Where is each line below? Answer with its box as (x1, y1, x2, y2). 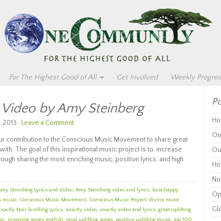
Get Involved (116, 73, 158, 81)
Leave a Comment (21, 119, 74, 127)
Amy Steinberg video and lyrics (75, 187, 149, 193)
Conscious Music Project (89, 197, 146, 203)
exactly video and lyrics (100, 207, 155, 213)
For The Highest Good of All (9, 73, 97, 81)
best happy (152, 187, 179, 193)
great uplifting (158, 207, 191, 213)
